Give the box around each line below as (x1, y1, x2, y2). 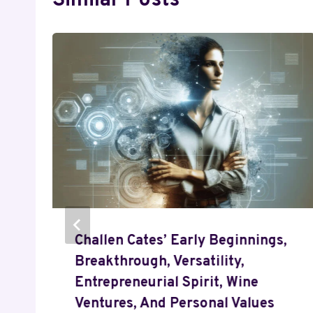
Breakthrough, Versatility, (75, 253, 245, 272)
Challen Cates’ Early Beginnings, (75, 232, 287, 251)
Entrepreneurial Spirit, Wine (75, 274, 259, 293)
